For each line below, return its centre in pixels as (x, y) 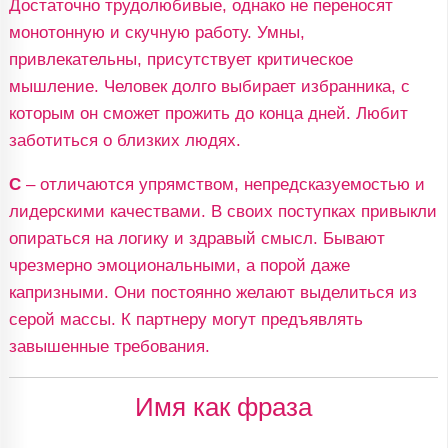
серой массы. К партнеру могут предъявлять (185, 319)
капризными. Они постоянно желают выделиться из (212, 292)
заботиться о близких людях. (124, 140)
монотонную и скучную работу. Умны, (156, 32)
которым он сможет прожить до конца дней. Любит (208, 113)
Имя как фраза (223, 407)
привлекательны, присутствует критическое (180, 59)
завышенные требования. (109, 346)
